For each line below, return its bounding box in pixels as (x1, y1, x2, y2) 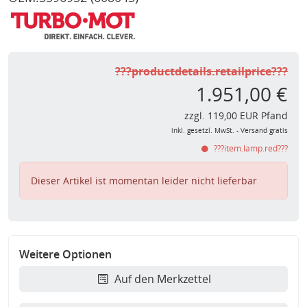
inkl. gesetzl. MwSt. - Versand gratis (171, 126, 288, 136)
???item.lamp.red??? (212, 143, 288, 155)
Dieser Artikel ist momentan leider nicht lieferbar (31, 174, 257, 188)
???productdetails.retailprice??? (115, 64, 288, 79)
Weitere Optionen (19, 247, 112, 262)
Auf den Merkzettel (114, 271, 211, 287)
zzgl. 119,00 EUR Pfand (184, 109, 288, 123)
